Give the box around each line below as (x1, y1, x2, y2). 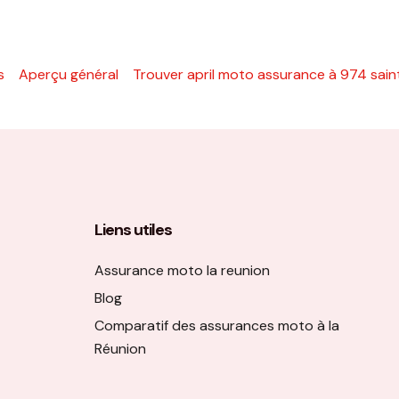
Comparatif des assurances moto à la (94, 316, 339, 336)
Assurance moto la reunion (94, 261, 270, 281)
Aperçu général (19, 65, 118, 85)
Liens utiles (94, 219, 172, 241)
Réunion (94, 339, 146, 359)
